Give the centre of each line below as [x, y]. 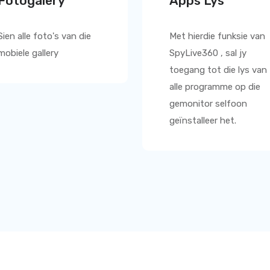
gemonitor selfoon [208, 104]
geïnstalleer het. [203, 121]
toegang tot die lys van [218, 70]
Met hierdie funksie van [217, 36]
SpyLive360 [195, 53]
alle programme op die [215, 87]
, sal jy [234, 53]
